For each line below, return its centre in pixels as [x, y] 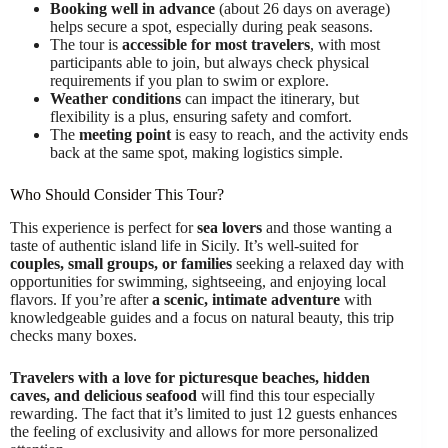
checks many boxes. [73, 335]
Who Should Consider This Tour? [117, 194]
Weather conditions [115, 98]
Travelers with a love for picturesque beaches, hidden [190, 377]
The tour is [86, 44]
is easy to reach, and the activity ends [289, 134]
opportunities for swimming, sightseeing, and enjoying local [198, 281]
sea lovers [229, 227]
